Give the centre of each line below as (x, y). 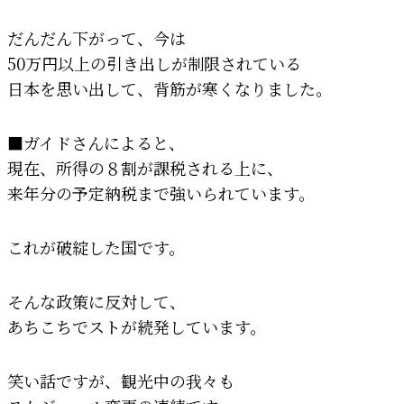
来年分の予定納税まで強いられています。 (161, 193)
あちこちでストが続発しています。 (137, 326)
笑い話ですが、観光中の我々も (121, 380)
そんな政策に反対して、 (96, 301)
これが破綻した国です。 (96, 247)
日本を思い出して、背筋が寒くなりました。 (170, 88)
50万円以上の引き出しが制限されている (154, 63)
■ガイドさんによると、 (96, 142)
